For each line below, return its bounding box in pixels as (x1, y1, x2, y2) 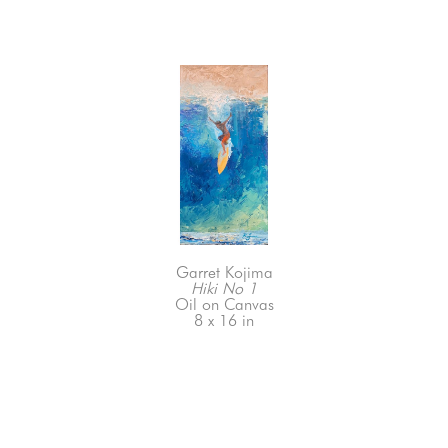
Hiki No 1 (191, 278, 257, 298)
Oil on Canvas (174, 294, 274, 314)
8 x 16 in (194, 310, 254, 330)
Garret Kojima (175, 262, 273, 282)
